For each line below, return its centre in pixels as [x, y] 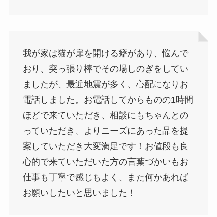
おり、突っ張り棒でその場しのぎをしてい [105, 69]
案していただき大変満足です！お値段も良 [105, 147]
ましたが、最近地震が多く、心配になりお [105, 85]
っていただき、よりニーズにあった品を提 [105, 131]
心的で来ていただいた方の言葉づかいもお [105, 162]
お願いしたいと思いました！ [79, 193]
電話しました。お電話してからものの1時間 [108, 100]
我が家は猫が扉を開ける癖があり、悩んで [105, 54]
